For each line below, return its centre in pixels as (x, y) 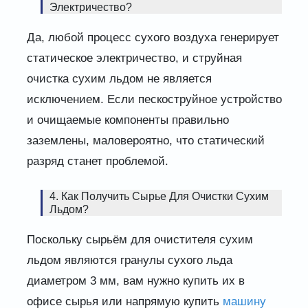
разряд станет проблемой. (97, 162)
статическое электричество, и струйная (134, 58)
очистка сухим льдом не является (119, 79)
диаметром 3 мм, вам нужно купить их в (135, 280)
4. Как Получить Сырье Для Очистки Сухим (159, 196)
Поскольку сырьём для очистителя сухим (140, 239)
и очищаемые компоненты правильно (128, 120)
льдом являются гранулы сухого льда (129, 260)
